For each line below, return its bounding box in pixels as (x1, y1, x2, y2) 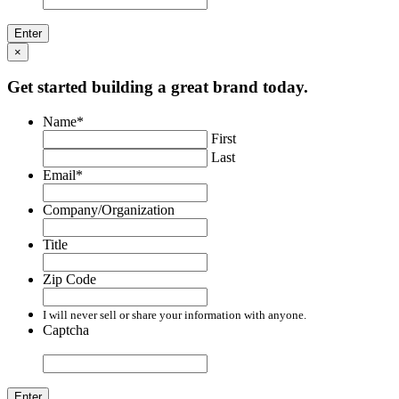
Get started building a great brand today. (7, 77, 308, 97)
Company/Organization (43, 202, 175, 217)
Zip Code (43, 272, 96, 287)
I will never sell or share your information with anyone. (43, 308, 306, 322)
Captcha (43, 322, 89, 338)
